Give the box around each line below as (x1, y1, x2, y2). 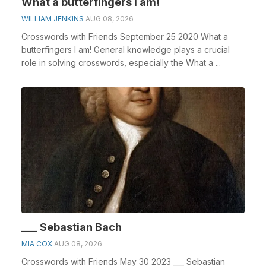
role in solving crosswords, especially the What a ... (21, 58, 221, 68)
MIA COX (21, 239, 52, 248)
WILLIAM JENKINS (21, 14, 84, 23)
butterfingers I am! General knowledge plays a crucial (21, 45, 230, 55)
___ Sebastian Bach (21, 220, 122, 233)
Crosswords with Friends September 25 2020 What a (21, 31, 228, 42)
